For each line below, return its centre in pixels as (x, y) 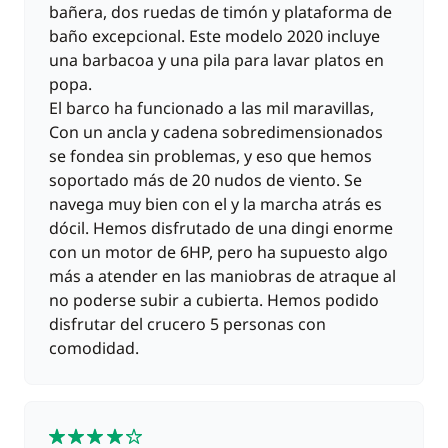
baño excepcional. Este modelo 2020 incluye (214, 36)
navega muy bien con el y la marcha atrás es (215, 204)
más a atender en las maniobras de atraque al (222, 276)
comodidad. (94, 348)
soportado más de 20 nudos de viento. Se (205, 180)
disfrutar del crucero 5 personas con (187, 324)
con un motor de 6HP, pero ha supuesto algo (218, 252)
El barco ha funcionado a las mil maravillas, (211, 108)
